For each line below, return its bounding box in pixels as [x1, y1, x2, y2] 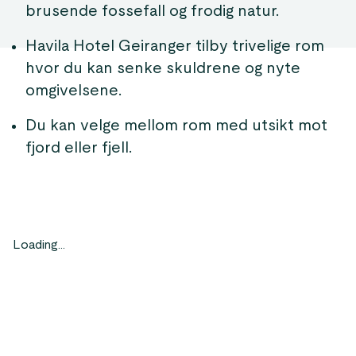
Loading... [13, 238, 65, 251]
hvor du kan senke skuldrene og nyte [25, 60, 300, 76]
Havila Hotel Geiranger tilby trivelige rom [25, 38, 324, 54]
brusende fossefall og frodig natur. [25, 3, 279, 19]
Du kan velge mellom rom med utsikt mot [25, 118, 327, 133]
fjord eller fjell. [25, 140, 132, 156]
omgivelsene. [25, 83, 122, 99]
